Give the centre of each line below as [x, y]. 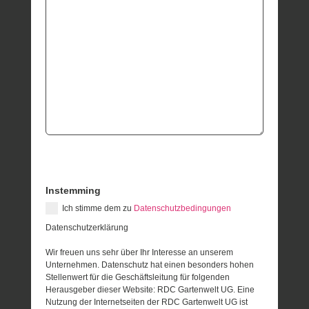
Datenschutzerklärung [87, 227]
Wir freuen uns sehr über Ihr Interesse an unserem [140, 252]
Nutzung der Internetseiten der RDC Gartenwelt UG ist [147, 302]
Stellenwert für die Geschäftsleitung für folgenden [138, 277]
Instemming [73, 190]
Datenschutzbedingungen [183, 208]
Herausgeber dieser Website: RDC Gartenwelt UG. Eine [150, 289]
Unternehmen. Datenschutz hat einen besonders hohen [150, 265]
